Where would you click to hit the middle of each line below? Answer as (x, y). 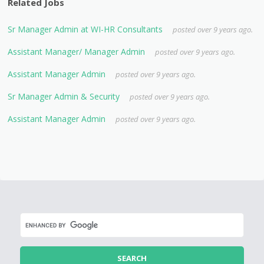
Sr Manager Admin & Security (64, 96)
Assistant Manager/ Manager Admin (77, 51)
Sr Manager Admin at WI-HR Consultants (85, 29)
